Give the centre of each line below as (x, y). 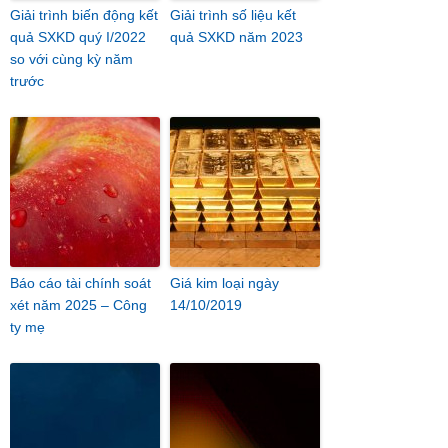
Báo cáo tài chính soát (80, 283)
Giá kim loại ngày (224, 283)
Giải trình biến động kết (84, 15)
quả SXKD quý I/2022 (78, 37)
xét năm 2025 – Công (78, 305)
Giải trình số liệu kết (233, 15)
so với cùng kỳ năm (71, 59)
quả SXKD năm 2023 (236, 37)
